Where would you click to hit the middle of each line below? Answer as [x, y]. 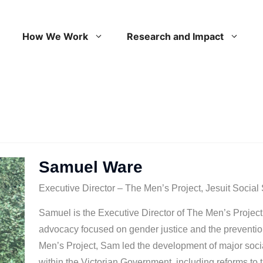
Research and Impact [175, 37]
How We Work [55, 37]
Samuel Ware [90, 167]
